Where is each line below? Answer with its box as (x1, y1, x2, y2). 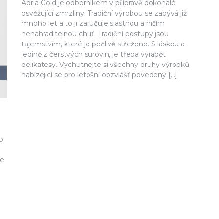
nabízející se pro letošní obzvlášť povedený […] (22, 70, 178, 79)
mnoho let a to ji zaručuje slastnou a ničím (22, 19, 165, 28)
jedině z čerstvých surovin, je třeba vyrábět (22, 49, 166, 59)
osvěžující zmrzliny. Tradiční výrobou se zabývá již (22, 8, 187, 18)
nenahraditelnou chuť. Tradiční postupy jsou (22, 29, 169, 38)
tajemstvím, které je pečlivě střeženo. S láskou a (22, 39, 185, 48)
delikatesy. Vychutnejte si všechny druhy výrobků (22, 60, 190, 69)
